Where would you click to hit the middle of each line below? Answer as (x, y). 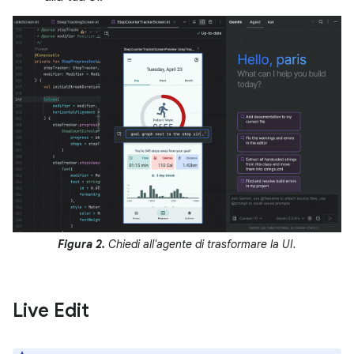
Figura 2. (81, 244)
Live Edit (51, 310)
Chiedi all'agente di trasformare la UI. (201, 244)
